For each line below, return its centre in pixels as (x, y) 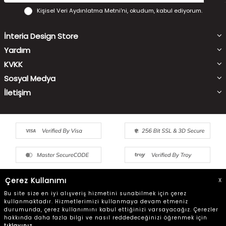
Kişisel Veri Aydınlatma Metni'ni (82, 11)
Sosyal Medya (30, 79)
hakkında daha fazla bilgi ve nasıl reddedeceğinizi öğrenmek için (106, 218)
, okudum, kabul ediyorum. (164, 11)
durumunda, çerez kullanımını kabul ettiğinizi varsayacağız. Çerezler (111, 210)
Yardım (17, 50)
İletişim (17, 93)
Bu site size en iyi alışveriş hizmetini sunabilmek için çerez (95, 193)
